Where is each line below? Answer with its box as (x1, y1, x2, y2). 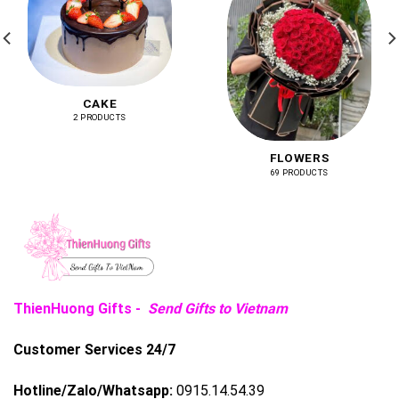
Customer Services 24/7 (13, 340, 175, 358)
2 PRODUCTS (73, 112, 126, 123)
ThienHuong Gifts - (13, 299, 144, 317)
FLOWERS (269, 151, 330, 166)
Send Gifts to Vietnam (144, 299, 288, 317)
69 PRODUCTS (270, 167, 329, 177)
